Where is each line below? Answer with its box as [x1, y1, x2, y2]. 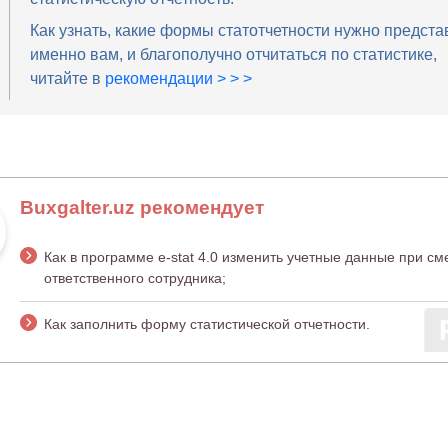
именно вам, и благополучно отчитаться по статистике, [29, 46, 437, 64]
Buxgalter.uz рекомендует [19, 197, 264, 219]
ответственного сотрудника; [43, 270, 226, 287]
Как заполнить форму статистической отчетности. [43, 316, 370, 333]
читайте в [29, 70, 105, 88]
